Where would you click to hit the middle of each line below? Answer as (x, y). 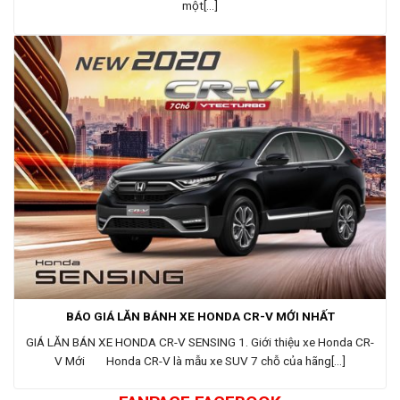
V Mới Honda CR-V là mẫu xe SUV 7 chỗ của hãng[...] (200, 360)
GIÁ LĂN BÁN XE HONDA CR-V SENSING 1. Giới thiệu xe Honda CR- (200, 342)
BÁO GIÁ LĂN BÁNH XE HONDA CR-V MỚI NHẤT (200, 316)
